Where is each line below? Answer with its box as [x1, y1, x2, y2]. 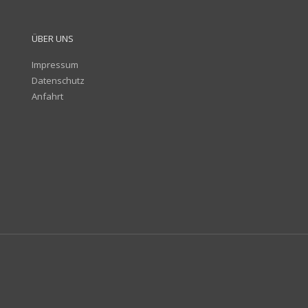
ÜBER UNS [31, 32, 74, 45]
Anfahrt [31, 90, 63, 103]
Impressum [31, 58, 78, 71]
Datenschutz [31, 74, 85, 87]
